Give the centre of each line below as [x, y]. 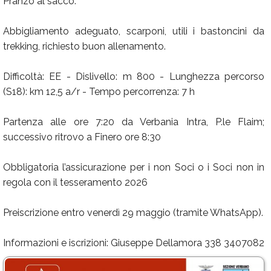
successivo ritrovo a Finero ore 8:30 [82, 137]
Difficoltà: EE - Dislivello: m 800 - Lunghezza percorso [134, 77]
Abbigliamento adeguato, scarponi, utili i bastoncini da [134, 31]
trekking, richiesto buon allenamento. [84, 46]
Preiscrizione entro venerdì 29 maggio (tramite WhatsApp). [133, 213]
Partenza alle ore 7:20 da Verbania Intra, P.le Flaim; [134, 122]
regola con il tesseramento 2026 [75, 182]
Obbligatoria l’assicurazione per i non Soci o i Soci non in [134, 167]
